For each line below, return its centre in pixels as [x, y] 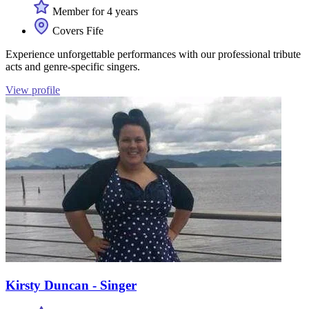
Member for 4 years [94, 11]
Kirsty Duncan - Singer [71, 285]
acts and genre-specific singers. [73, 66]
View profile [33, 90]
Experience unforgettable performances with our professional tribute [153, 54]
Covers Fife [77, 30]
